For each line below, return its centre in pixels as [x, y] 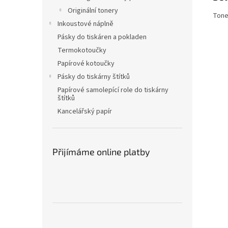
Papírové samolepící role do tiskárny [113, 90]
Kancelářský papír [85, 111]
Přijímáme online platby [101, 152]
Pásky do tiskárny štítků [94, 77]
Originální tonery [93, 11]
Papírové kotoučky [86, 64]
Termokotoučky [82, 50]
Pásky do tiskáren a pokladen [102, 37]
